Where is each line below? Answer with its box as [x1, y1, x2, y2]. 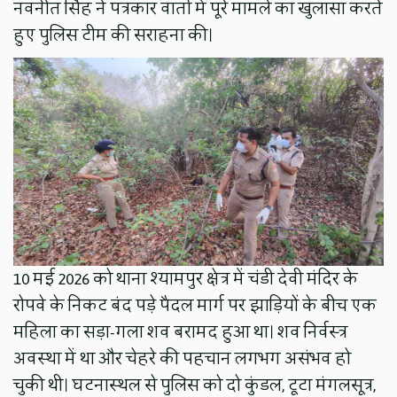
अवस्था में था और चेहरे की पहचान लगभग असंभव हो [13, 343, 352, 374]
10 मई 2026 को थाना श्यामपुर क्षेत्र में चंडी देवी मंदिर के [13, 263, 359, 294]
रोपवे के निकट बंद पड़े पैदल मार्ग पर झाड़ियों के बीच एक [13, 290, 378, 321]
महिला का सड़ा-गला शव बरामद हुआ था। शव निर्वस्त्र [13, 316, 348, 347]
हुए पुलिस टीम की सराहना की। [13, 19, 214, 51]
